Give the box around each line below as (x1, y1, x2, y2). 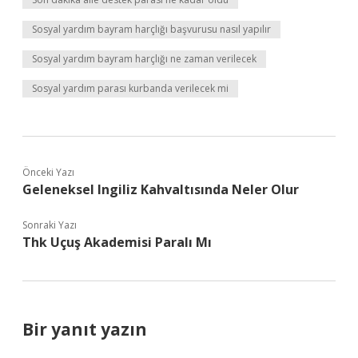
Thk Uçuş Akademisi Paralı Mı (22, 233, 212, 251)
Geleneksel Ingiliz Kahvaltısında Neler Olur (22, 181, 299, 198)
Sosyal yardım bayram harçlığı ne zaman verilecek (32, 52, 257, 66)
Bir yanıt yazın (22, 318, 147, 340)
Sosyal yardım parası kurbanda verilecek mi (32, 82, 229, 95)
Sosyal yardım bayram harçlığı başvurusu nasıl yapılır (32, 22, 271, 36)
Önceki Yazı (22, 165, 74, 179)
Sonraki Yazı (22, 218, 77, 232)
